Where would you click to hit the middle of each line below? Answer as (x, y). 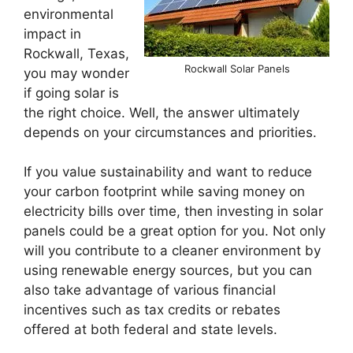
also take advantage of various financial (150, 290)
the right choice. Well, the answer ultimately (162, 113)
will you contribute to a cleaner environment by (172, 251)
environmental (69, 14)
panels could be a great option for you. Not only (175, 231)
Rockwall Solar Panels (237, 69)
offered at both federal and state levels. (150, 329)
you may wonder (76, 73)
